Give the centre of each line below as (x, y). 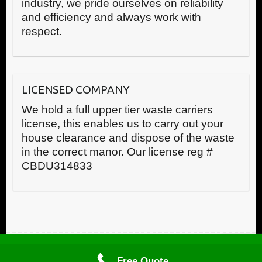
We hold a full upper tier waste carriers (117, 110)
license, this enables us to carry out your (122, 124)
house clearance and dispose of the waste (128, 138)
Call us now (151, 251)
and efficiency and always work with (111, 18)
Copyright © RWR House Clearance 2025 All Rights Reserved (131, 255)
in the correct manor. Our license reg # (117, 152)
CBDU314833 (57, 166)
